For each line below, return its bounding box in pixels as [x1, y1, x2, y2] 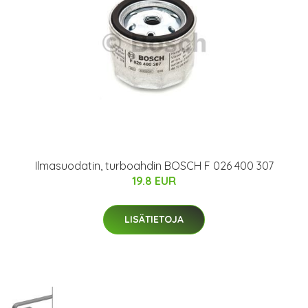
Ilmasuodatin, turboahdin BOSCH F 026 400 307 [34, 159, 274, 173]
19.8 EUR [132, 174, 176, 188]
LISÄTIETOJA [124, 213, 184, 226]
